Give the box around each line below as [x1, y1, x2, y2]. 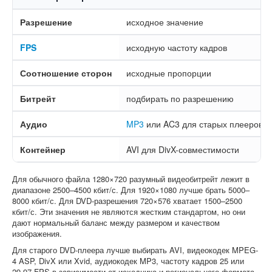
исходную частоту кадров [126, 41, 227, 54]
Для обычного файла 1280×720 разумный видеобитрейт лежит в [12, 173, 250, 185]
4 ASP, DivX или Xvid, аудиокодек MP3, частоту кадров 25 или [12, 255, 244, 267]
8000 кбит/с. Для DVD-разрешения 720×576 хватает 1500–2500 [12, 195, 242, 207]
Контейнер [20, 143, 66, 156]
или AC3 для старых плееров [144, 118, 263, 131]
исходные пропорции [126, 67, 211, 80]
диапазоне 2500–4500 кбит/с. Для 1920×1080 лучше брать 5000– [12, 184, 250, 196]
